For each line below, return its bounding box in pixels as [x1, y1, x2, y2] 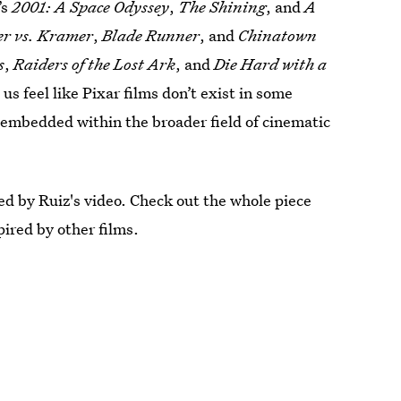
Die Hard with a [214, 54, 328, 74]
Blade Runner [102, 25, 200, 46]
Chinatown [238, 25, 318, 46]
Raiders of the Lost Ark [13, 54, 176, 74]
